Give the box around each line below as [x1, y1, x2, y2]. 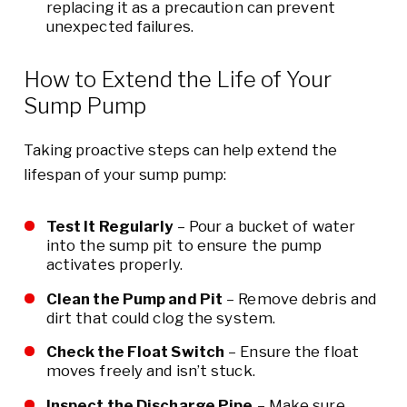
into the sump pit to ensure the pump [45, 235, 323, 254]
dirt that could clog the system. [45, 308, 276, 327]
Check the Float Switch [45, 342, 225, 362]
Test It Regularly [45, 216, 174, 235]
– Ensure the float [224, 342, 359, 362]
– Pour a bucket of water [173, 216, 356, 235]
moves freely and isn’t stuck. [45, 362, 255, 381]
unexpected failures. [45, 17, 194, 36]
